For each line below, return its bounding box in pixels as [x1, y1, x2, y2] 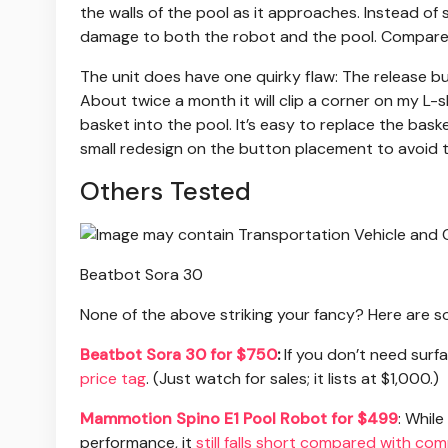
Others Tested [80, 175, 251, 209]
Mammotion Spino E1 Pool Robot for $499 [80, 408, 398, 430]
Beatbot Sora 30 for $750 [80, 344, 277, 366]
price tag [80, 368, 146, 390]
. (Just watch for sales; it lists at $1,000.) [146, 368, 439, 390]
